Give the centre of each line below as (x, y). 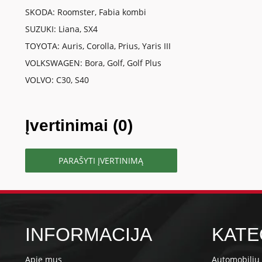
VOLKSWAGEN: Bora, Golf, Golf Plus (93, 63)
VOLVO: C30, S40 (57, 80)
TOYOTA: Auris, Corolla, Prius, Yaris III (98, 46)
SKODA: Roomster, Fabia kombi (85, 12)
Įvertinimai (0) (79, 126)
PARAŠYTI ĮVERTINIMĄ (101, 161)
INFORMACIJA (88, 235)
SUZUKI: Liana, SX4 (61, 29)
